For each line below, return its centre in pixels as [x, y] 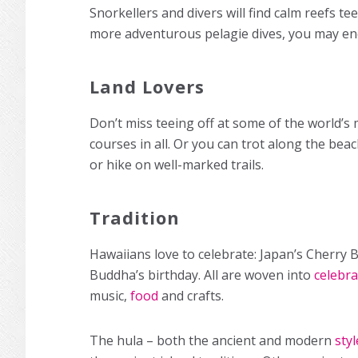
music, [110, 296]
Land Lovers [147, 86]
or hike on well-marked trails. [177, 165]
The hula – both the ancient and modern [212, 340]
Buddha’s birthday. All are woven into [202, 275]
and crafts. [191, 296]
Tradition [135, 217]
